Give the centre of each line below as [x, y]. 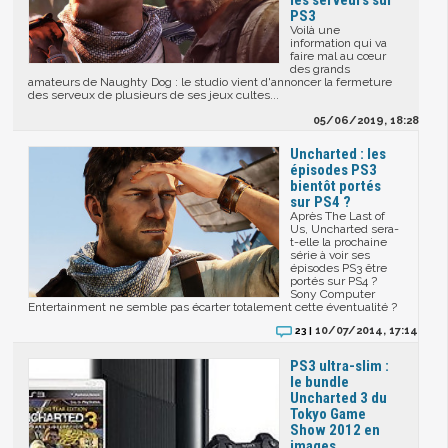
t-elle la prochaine [339, 242]
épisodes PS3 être [339, 268]
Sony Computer [333, 294]
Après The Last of [338, 216]
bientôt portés [336, 186]
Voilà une [315, 30]
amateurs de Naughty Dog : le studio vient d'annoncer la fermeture [210, 82]
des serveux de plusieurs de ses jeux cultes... [154, 95]
